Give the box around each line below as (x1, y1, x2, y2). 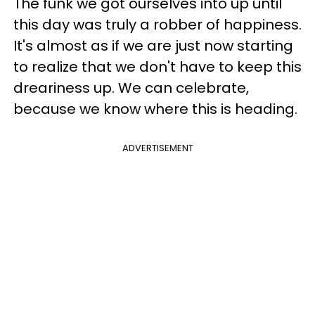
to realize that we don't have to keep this (13, 57, 302, 77)
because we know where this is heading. (13, 99, 297, 119)
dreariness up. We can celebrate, (13, 78, 249, 98)
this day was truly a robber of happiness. (13, 15, 302, 34)
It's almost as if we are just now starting (13, 36, 293, 56)
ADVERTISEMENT (122, 141, 193, 155)
